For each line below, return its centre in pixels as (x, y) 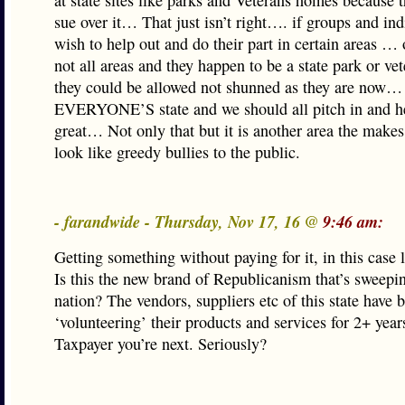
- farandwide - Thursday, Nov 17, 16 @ (188, 221)
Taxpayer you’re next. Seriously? (160, 344)
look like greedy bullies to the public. (177, 152)
